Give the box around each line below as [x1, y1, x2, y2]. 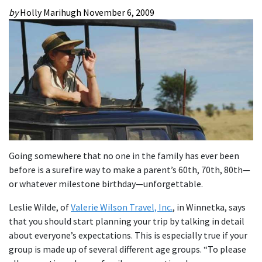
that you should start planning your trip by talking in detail [9, 215, 244, 227]
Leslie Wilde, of [9, 201, 71, 213]
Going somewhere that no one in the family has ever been [9, 149, 239, 161]
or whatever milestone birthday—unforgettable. [9, 177, 203, 189]
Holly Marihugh [20, 6, 83, 18]
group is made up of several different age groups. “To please [9, 243, 246, 255]
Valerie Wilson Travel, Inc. [71, 201, 173, 213]
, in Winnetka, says [173, 201, 246, 213]
